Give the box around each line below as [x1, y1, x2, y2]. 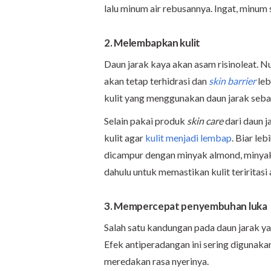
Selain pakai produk [104, 114, 187, 126]
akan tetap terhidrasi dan [104, 74, 209, 87]
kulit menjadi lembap [145, 131, 232, 143]
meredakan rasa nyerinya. [104, 255, 209, 267]
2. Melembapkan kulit [104, 36, 200, 49]
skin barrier [209, 74, 256, 87]
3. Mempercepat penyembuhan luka [104, 199, 267, 212]
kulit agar [104, 131, 145, 143]
